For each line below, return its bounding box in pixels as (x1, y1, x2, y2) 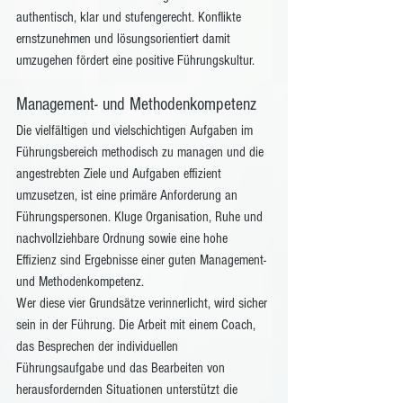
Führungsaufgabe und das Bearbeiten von (16, 360, 228, 376)
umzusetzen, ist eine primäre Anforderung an (16, 187, 241, 203)
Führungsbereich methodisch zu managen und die (16, 144, 267, 160)
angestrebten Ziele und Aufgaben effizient (16, 166, 225, 182)
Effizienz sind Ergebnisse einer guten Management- (16, 252, 270, 268)
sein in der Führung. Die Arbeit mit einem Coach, (16, 317, 259, 333)
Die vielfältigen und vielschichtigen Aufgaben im (16, 122, 256, 139)
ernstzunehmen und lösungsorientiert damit (16, 31, 234, 47)
